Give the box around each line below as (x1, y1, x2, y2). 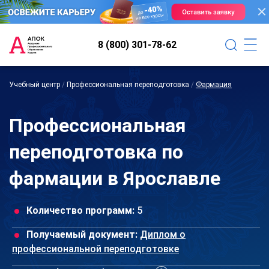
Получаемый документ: (26, 228, 138, 240)
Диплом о (140, 228, 186, 240)
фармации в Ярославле (9, 166, 220, 190)
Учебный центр (9, 80, 60, 89)
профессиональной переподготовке (12, 243, 179, 255)
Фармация (196, 80, 232, 89)
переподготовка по (9, 140, 183, 163)
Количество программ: (26, 204, 134, 216)
